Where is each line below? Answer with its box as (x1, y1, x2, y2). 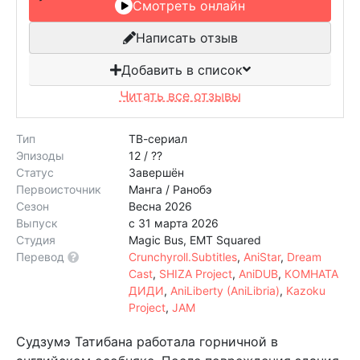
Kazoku (286, 284, 325, 297)
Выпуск (16, 216, 58, 230)
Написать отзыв (135, 30, 238, 46)
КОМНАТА (284, 267, 338, 280)
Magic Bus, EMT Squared (129, 233, 261, 247)
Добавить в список (121, 61, 243, 78)
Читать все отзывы (119, 88, 241, 104)
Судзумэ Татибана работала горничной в (16, 333, 278, 350)
